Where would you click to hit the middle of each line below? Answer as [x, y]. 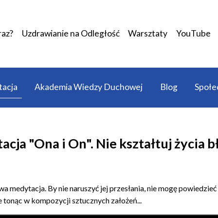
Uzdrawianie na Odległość [71, 34]
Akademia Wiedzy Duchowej [89, 87]
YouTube [193, 34]
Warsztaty [148, 34]
